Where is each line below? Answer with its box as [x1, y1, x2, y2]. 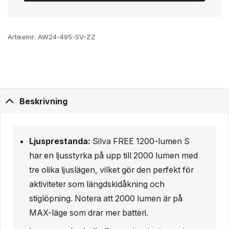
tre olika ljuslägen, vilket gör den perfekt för [29, 164, 194, 175]
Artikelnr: [8, 33, 38, 41]
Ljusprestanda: [29, 135, 90, 146]
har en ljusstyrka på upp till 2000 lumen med [29, 150, 198, 161]
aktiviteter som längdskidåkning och [29, 178, 165, 189]
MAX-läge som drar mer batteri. [29, 207, 148, 218]
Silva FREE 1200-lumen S [90, 135, 190, 146]
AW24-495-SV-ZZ [38, 33, 96, 41]
